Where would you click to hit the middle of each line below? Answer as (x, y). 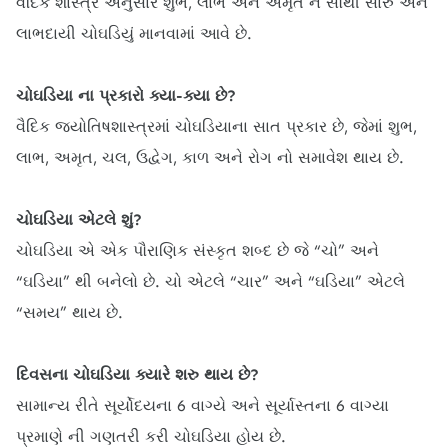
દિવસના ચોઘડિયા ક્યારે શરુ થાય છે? (137, 375)
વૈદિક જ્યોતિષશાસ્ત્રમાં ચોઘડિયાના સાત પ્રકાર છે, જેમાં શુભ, (216, 127)
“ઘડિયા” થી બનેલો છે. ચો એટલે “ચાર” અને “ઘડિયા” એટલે (210, 282)
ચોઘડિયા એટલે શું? (79, 220)
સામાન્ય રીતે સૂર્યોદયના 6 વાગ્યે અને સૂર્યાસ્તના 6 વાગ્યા (202, 406)
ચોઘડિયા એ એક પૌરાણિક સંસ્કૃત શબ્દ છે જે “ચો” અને (197, 251)
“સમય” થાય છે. (69, 313)
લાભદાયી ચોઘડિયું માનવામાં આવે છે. (134, 34)
